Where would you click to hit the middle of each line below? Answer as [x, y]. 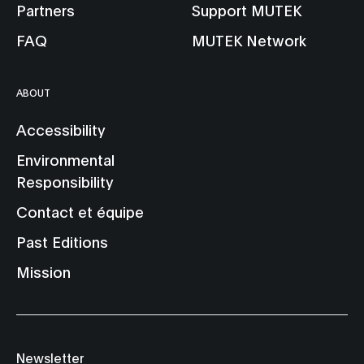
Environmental [65, 159]
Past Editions [62, 241]
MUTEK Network [249, 39]
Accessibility [61, 129]
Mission [43, 271]
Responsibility [65, 181]
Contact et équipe [80, 211]
